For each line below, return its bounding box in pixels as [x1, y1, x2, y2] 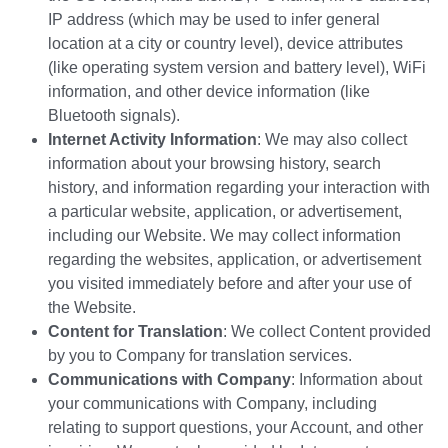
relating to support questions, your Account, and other [48, 419, 423, 437]
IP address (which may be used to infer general [48, 11, 380, 29]
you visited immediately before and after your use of [48, 275, 411, 293]
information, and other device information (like [48, 83, 370, 101]
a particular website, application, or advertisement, [48, 203, 402, 221]
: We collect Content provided [223, 323, 431, 341]
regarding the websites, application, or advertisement [48, 251, 421, 269]
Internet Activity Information [48, 131, 257, 149]
